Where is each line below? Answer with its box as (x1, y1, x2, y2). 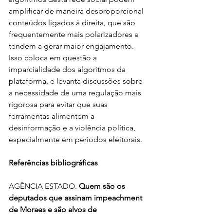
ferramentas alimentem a (9, 111, 96, 121)
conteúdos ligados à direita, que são (9, 18, 137, 27)
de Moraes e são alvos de (9, 205, 99, 214)
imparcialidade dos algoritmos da (9, 65, 127, 74)
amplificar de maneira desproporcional (9, 6, 145, 16)
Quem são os (79, 182, 127, 191)
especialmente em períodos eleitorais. (9, 135, 142, 144)
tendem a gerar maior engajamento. (9, 41, 136, 51)
